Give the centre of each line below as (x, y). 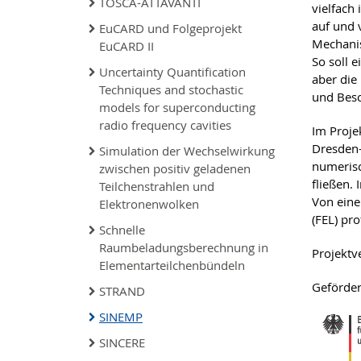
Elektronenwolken (149, 204)
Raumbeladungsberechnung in (184, 247)
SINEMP (121, 317)
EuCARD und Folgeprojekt (170, 28)
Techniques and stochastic (171, 89)
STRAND (122, 291)
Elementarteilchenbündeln (172, 265)
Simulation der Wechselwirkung (187, 151)
